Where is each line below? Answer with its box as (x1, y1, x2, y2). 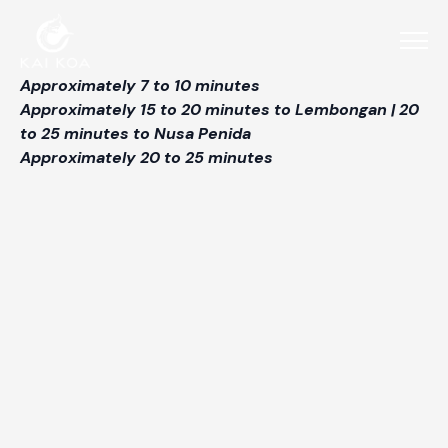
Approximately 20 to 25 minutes (20, 147, 273, 168)
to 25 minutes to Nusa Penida (20, 123, 251, 144)
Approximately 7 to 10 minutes (20, 75, 260, 96)
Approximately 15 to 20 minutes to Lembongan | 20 (20, 99, 419, 120)
